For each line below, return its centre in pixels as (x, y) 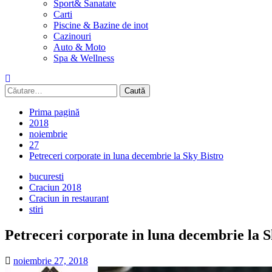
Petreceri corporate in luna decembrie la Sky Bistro (126, 156)
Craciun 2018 (55, 187)
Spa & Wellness (84, 58)
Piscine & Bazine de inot (101, 25)
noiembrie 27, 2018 (51, 260)
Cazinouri (72, 36)
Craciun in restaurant (69, 198)
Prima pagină (54, 112)
